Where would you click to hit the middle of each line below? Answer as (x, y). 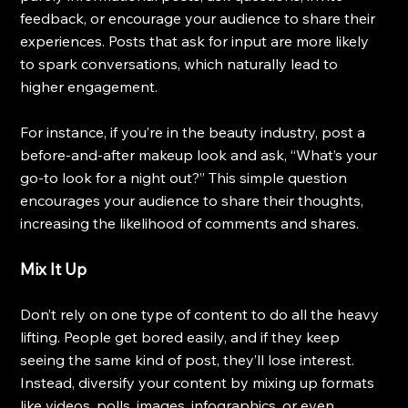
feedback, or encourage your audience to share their (200, 18)
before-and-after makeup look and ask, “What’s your (201, 154)
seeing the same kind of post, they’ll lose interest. (189, 359)
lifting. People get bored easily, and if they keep (182, 337)
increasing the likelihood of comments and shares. (190, 223)
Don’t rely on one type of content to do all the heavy (202, 314)
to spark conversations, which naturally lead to (181, 63)
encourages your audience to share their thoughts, (194, 200)
